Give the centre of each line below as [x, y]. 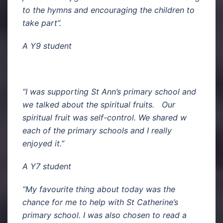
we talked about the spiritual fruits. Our [99, 104]
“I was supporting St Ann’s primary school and [109, 91]
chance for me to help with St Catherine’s [100, 202]
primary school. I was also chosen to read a [105, 215]
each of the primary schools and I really [97, 130]
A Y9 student [47, 46]
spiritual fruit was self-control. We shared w [105, 117]
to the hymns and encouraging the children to [109, 10]
